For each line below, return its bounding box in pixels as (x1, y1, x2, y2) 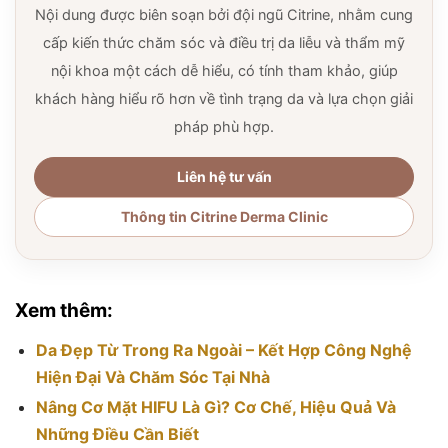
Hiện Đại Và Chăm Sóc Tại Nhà (35, 367, 270, 387)
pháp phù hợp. (174, 118, 274, 136)
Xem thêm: (15, 299, 113, 322)
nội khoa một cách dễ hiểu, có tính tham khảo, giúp (50, 62, 398, 80)
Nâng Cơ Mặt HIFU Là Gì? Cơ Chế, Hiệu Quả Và (35, 397, 396, 417)
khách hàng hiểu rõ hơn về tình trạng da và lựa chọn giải (35, 90, 413, 108)
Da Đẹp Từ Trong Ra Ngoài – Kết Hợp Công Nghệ (35, 340, 412, 360)
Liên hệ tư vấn (176, 168, 272, 185)
